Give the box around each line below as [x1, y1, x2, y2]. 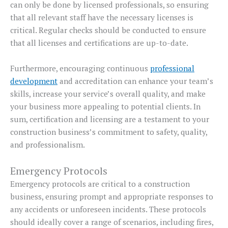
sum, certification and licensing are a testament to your [10, 113, 209, 124]
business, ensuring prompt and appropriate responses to [10, 191, 213, 202]
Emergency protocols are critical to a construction [10, 178, 190, 189]
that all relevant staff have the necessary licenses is [10, 12, 193, 23]
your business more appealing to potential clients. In [10, 101, 201, 111]
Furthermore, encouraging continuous [10, 63, 150, 73]
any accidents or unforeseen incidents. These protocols [10, 204, 206, 214]
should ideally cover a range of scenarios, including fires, [10, 216, 213, 227]
